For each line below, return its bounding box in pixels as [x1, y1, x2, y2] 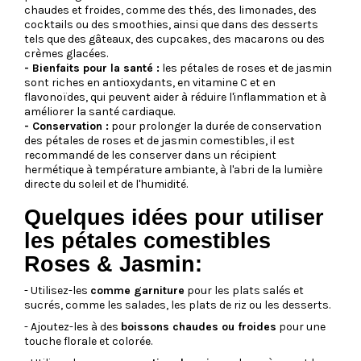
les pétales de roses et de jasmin [160, 60, 332, 75]
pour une [276, 319, 326, 334]
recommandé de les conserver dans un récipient [24, 147, 276, 162]
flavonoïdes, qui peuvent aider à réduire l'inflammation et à [24, 89, 326, 104]
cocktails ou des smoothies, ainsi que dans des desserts [24, 17, 318, 31]
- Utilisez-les [24, 283, 90, 297]
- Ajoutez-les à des [24, 319, 121, 334]
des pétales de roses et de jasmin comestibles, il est [24, 133, 295, 147]
